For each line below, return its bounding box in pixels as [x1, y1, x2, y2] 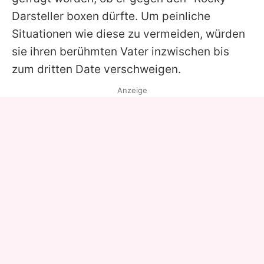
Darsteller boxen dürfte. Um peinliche [12, 9, 210, 23]
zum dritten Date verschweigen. [12, 62, 181, 76]
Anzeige [117, 85, 147, 95]
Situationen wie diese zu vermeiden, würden [12, 27, 245, 41]
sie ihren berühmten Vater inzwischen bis [12, 44, 229, 58]
